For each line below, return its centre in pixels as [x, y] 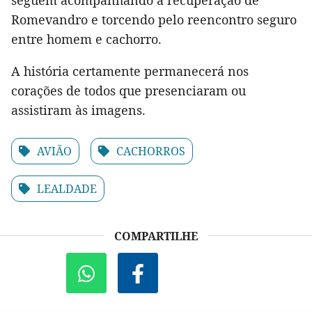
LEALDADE [67, 189]
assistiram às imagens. [78, 110]
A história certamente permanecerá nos [130, 71]
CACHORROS [151, 151]
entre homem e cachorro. [86, 39]
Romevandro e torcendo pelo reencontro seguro [154, 20]
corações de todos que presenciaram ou [128, 91]
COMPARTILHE [156, 236]
